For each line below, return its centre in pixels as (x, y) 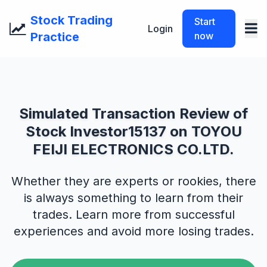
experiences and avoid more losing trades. (133, 231)
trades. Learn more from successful (133, 215)
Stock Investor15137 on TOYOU (133, 131)
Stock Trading (72, 20)
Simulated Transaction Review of (133, 114)
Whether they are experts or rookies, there (133, 181)
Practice (55, 37)
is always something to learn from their (133, 198)
